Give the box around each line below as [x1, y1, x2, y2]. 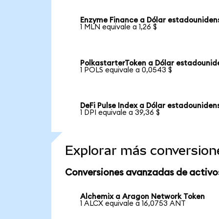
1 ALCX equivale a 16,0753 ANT [80, 199, 186, 207]
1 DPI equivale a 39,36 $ [80, 109, 160, 117]
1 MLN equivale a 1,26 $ [80, 23, 157, 31]
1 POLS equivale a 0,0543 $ [80, 66, 173, 74]
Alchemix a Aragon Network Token [80, 193, 205, 200]
